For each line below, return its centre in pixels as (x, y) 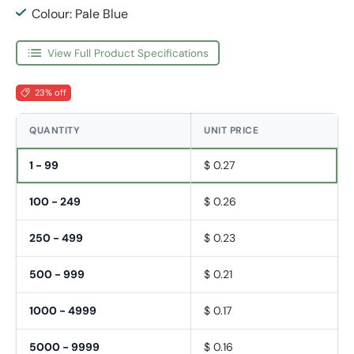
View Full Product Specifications (128, 53)
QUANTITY (55, 131)
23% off (50, 93)
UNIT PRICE (231, 131)
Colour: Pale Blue (80, 13)
